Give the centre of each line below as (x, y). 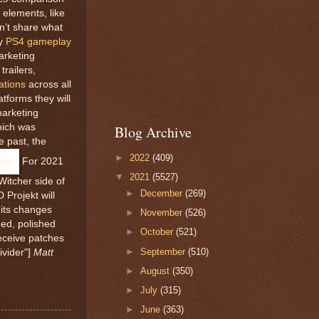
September (164, 251)
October (158, 232)
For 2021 (41, 161)
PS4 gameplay (38, 41)
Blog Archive (153, 132)
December (163, 193)
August (157, 271)
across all (48, 84)
